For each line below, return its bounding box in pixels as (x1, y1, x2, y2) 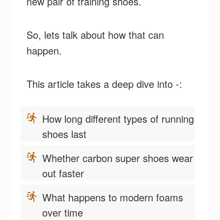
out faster (42, 165, 87, 180)
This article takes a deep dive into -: (27, 76, 183, 91)
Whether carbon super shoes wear (42, 150, 193, 165)
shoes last (42, 126, 90, 141)
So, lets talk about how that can (27, 27, 165, 42)
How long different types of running (42, 111, 194, 126)
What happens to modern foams (42, 190, 184, 204)
